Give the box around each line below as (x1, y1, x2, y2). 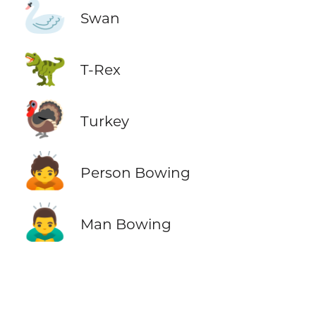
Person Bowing (80, 164, 190, 182)
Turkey (80, 112, 129, 130)
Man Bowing (80, 215, 171, 233)
